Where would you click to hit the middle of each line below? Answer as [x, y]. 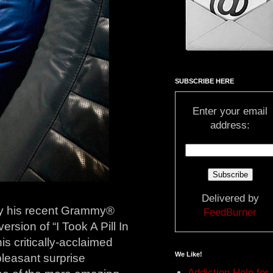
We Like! [189, 254]
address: [230, 125]
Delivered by [230, 198]
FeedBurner [230, 212]
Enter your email [230, 111]
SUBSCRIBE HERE [204, 81]
